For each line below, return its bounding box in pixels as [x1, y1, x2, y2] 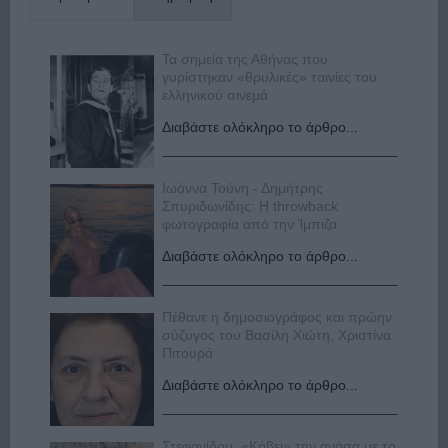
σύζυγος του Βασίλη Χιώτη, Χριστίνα [162, 327, 392, 344]
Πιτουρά [162, 345, 214, 362]
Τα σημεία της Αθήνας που [162, 51, 329, 68]
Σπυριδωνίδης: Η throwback [162, 198, 339, 215]
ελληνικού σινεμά [162, 87, 269, 104]
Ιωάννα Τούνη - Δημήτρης [162, 180, 324, 197]
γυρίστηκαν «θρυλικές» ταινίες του [162, 69, 378, 86]
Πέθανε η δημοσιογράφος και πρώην [162, 309, 393, 326]
